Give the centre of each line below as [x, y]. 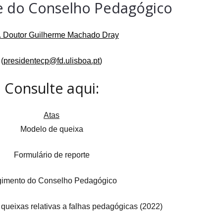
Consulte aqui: [52, 88]
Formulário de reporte [52, 155]
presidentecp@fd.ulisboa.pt [52, 61]
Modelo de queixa [52, 129]
